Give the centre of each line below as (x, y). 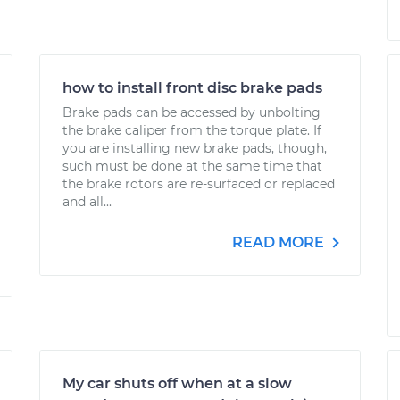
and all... (87, 202)
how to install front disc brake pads (192, 88)
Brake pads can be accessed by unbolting (192, 112)
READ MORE (280, 242)
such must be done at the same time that (192, 166)
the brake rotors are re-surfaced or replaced (199, 184)
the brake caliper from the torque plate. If (192, 130)
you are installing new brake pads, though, (195, 148)
